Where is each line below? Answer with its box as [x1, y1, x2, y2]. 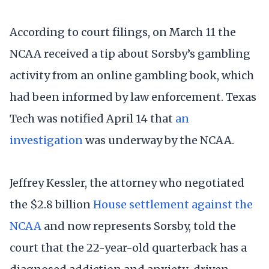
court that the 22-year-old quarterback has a [10, 241, 247, 255]
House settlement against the [93, 198, 253, 211]
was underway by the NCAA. [83, 133, 234, 147]
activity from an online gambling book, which [10, 68, 254, 82]
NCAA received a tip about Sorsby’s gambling [10, 46, 250, 61]
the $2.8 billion [10, 198, 93, 211]
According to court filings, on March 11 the [10, 25, 236, 39]
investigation [10, 133, 83, 147]
